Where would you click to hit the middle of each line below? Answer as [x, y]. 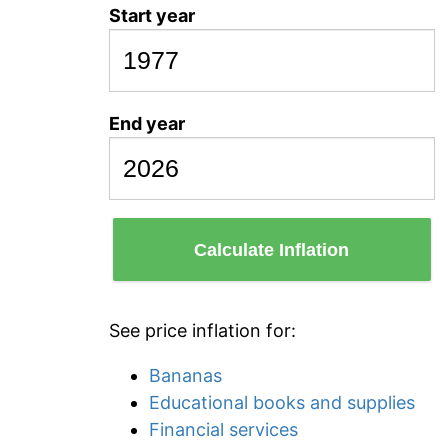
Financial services [223, 429]
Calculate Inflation [272, 249]
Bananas [185, 375]
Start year [152, 15]
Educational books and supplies [282, 402]
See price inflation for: [202, 330]
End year [147, 123]
